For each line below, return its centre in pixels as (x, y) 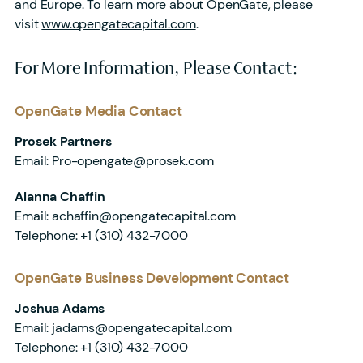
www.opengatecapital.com (119, 24)
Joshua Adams (60, 309)
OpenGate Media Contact (98, 112)
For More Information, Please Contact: (156, 69)
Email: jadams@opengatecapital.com (123, 328)
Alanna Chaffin (60, 197)
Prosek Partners (63, 142)
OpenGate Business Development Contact (152, 279)
